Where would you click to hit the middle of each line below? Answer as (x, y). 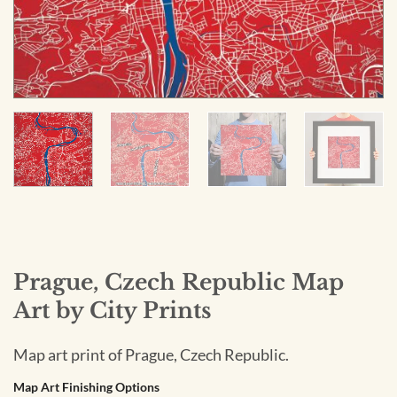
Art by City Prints (112, 311)
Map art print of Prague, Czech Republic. (151, 354)
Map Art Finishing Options (86, 386)
